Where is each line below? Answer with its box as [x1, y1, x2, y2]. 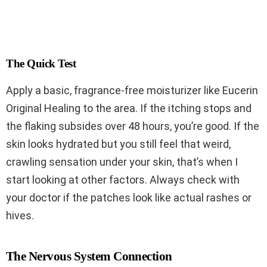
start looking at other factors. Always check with [6, 173, 240, 187]
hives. [6, 209, 34, 222]
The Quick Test [6, 57, 76, 70]
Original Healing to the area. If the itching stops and [6, 102, 252, 115]
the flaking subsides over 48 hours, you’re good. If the [6, 120, 259, 133]
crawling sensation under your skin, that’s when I [6, 156, 238, 169]
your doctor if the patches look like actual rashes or [6, 191, 252, 204]
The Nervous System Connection [6, 249, 172, 264]
